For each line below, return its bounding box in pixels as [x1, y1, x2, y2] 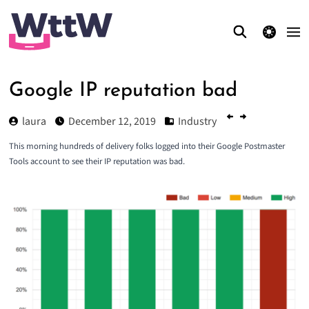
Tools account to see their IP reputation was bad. [8, 155, 185, 168]
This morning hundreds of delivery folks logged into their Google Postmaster [8, 140, 285, 153]
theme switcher [232, 23, 305, 39]
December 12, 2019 [68, 113, 156, 129]
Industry [177, 113, 217, 129]
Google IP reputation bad [8, 81, 237, 101]
